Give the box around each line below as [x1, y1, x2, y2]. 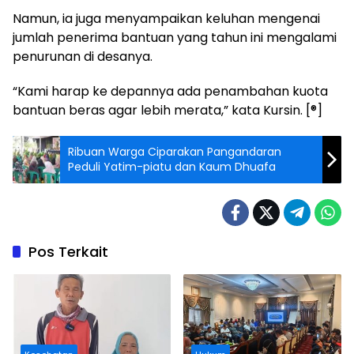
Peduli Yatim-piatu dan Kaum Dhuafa [68, 159, 276, 175]
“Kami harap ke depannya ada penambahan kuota [13, 82, 328, 101]
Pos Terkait [28, 242, 108, 262]
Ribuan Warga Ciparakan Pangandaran [68, 144, 281, 160]
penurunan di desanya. [13, 47, 153, 66]
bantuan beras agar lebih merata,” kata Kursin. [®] [13, 101, 322, 120]
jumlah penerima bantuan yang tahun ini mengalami [13, 28, 337, 47]
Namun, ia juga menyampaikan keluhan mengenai [13, 9, 320, 28]
